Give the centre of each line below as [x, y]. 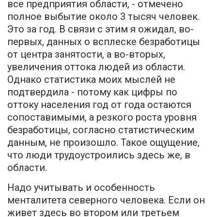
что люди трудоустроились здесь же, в [99, 155]
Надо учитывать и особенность [81, 188]
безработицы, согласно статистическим [101, 130]
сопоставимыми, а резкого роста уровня [102, 117]
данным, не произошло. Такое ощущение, [103, 143]
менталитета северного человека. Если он [106, 200]
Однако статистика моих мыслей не [91, 80]
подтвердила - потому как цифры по [92, 92]
